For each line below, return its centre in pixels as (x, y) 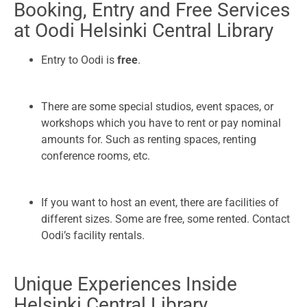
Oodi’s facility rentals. (93, 236)
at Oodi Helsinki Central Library (144, 31)
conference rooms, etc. (96, 156)
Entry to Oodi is (79, 60)
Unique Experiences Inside (125, 284)
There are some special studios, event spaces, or (157, 107)
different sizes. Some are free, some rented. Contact (165, 219)
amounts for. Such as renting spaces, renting (149, 140)
